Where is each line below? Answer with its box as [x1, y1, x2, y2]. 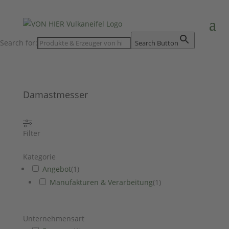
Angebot [42, 164, 71, 174]
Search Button [135, 38, 178, 48]
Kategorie [22, 152, 56, 162]
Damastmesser [22, 88, 88, 101]
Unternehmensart [22, 214, 84, 223]
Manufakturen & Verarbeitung [49, 177, 153, 187]
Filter [22, 128, 40, 138]
